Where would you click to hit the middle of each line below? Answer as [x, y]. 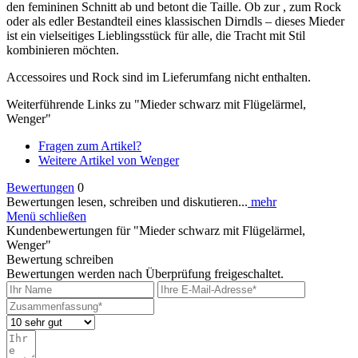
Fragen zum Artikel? [90, 145]
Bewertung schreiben [60, 259]
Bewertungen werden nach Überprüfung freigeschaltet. [145, 273]
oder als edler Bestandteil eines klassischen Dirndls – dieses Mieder [175, 21]
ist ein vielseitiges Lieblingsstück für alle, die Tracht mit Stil [156, 35]
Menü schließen [46, 216]
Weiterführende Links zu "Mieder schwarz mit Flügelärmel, [156, 104]
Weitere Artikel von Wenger [109, 160]
